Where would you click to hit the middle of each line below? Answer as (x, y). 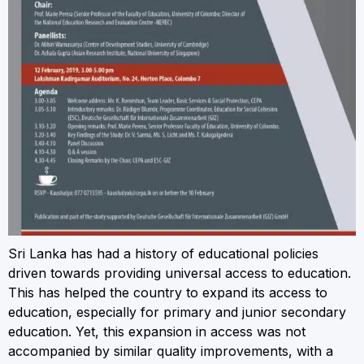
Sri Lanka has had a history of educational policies (163, 254)
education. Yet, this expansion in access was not (157, 332)
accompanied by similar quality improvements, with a (171, 351)
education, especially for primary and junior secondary (177, 312)
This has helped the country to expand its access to (168, 293)
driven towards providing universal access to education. (180, 273)
